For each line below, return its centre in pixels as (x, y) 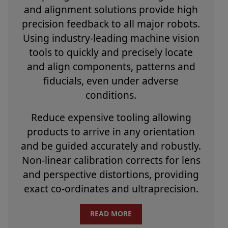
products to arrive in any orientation (111, 132)
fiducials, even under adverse (111, 81)
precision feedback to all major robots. (111, 24)
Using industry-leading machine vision (111, 38)
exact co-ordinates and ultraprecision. (111, 189)
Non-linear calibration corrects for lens (111, 160)
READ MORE (111, 214)
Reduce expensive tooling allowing (111, 118)
